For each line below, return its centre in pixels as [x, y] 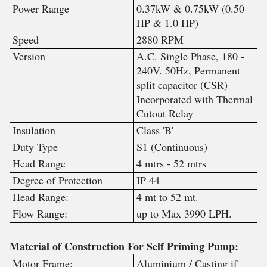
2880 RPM [160, 39]
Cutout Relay [164, 113]
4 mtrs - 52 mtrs [171, 163]
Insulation [34, 130]
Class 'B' [155, 130]
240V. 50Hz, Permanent [188, 70]
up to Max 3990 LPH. [184, 213]
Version [29, 56]
